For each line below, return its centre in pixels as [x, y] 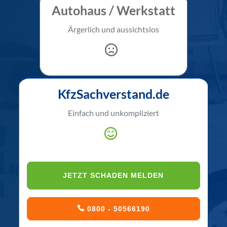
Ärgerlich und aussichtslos [113, 29]
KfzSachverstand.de [113, 93]
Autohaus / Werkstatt [113, 10]
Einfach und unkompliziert [113, 112]
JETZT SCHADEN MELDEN [113, 175]
